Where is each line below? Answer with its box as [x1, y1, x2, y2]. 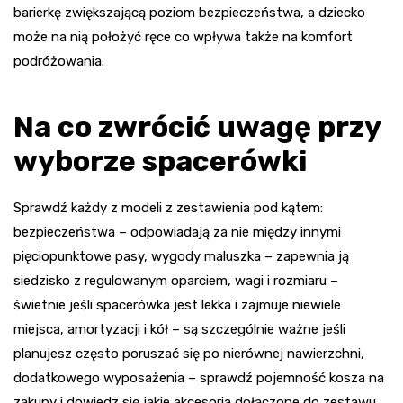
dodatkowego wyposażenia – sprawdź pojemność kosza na [13, 369, 384, 386]
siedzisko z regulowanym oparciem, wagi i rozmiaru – [13, 272, 338, 289]
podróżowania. [13, 52, 104, 69]
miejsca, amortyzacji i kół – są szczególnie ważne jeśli [13, 320, 345, 337]
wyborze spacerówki [13, 143, 307, 178]
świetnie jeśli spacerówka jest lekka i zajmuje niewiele [13, 296, 341, 313]
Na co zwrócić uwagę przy [13, 109, 381, 144]
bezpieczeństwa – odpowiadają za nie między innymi [13, 223, 341, 240]
